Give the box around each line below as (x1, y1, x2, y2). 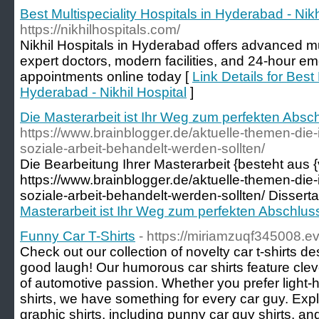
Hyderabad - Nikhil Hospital (20, 85, 187, 100)
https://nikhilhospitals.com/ (20, 22, 180, 37)
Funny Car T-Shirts (20, 229, 135, 244)
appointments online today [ (20, 69, 192, 84)
